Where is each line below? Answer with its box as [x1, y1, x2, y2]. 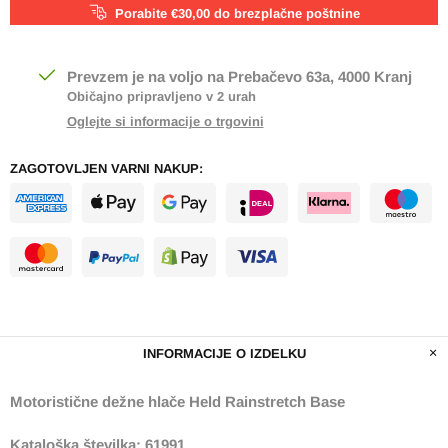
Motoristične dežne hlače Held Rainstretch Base [10, 393, 345, 411]
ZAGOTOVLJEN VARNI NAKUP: [10, 161, 203, 177]
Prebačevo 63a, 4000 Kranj [227, 68, 412, 86]
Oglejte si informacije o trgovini [66, 114, 264, 130]
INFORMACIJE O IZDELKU [142, 346, 306, 362]
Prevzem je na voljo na [66, 68, 228, 86]
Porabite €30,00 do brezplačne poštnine [115, 6, 360, 22]
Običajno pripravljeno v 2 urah [66, 89, 256, 105]
